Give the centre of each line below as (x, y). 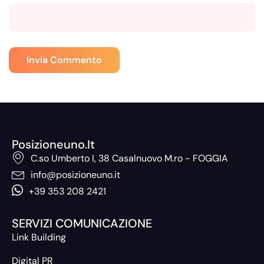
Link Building (39, 237)
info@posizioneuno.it (75, 174)
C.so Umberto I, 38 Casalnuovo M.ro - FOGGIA (129, 158)
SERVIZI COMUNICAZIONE (82, 223)
